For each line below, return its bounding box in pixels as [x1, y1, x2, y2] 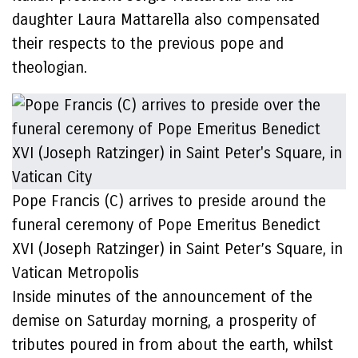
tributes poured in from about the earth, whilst [12, 336, 333, 354]
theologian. [12, 58, 87, 77]
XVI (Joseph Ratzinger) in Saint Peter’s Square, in [12, 240, 343, 258]
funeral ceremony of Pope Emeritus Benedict [12, 216, 320, 234]
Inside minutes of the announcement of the [12, 288, 312, 306]
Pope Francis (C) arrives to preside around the [12, 192, 326, 210]
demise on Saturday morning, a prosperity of [12, 312, 316, 330]
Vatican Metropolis [12, 264, 139, 282]
